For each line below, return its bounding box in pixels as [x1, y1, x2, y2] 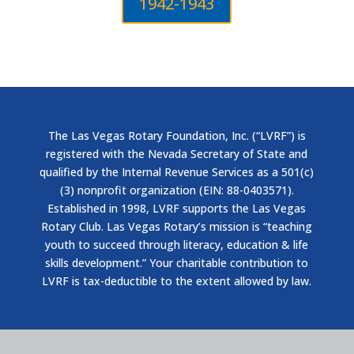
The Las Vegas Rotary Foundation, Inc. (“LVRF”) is [47, 128, 306, 143]
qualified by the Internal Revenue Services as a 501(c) [40, 164, 314, 179]
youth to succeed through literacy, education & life [45, 237, 309, 252]
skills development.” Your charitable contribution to [45, 255, 309, 270]
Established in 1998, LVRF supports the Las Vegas [47, 201, 307, 216]
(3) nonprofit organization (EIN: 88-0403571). [59, 183, 294, 198]
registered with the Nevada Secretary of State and [46, 146, 308, 161]
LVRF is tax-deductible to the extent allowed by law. [42, 273, 312, 288]
